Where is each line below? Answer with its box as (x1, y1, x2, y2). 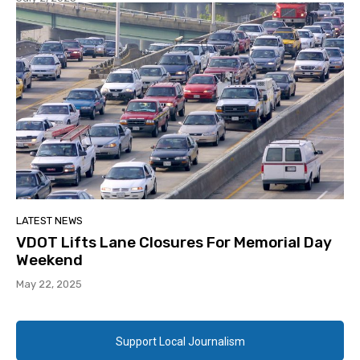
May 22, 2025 (16, 277, 82, 290)
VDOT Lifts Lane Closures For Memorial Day (16, 232, 332, 252)
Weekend (16, 250, 83, 269)
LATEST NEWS (16, 214, 83, 227)
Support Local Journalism (115, 334, 245, 348)
